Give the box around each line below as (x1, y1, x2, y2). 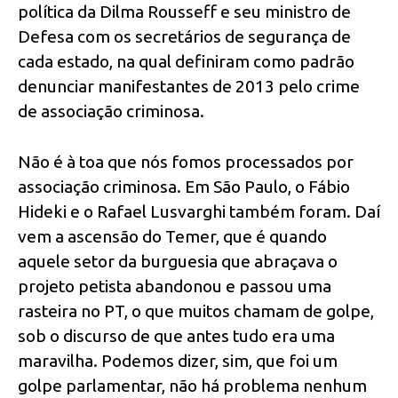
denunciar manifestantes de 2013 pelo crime (18, 76, 360, 97)
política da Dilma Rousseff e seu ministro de (18, 2, 351, 22)
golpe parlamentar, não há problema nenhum (18, 376, 367, 396)
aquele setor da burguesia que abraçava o (18, 251, 338, 272)
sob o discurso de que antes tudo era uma (18, 326, 335, 346)
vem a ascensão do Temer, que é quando (18, 227, 327, 247)
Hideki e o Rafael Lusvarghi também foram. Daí (18, 202, 380, 222)
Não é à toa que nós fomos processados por (18, 152, 354, 172)
